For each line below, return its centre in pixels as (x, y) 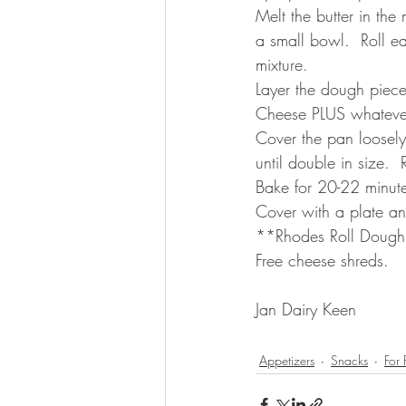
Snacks (349, 360)
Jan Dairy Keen (309, 309)
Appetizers (287, 360)
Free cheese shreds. (328, 260)
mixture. (287, 64)
